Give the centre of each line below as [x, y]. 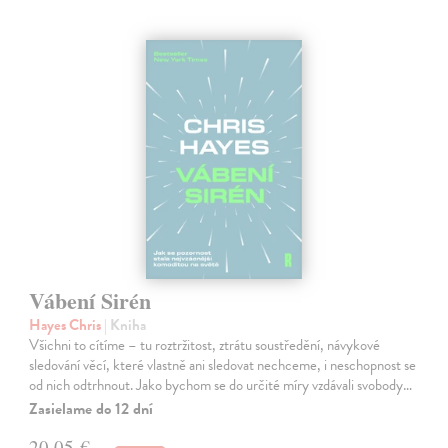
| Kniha [125, 324]
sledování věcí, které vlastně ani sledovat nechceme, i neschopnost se [223, 364]
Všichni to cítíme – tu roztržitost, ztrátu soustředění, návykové [205, 344]
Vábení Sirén [90, 300]
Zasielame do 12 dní [91, 408]
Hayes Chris [67, 324]
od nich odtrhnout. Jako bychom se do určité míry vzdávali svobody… [221, 384]
